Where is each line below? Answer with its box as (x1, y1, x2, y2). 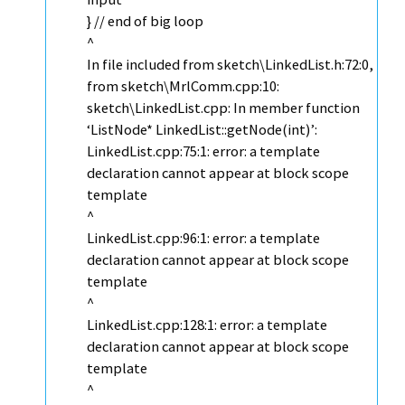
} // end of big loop (87, 12, 203, 31)
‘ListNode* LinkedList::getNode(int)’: (87, 120, 317, 139)
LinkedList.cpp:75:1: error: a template (87, 142, 320, 161)
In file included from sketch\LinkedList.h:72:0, (87, 55, 373, 74)
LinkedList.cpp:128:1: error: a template (87, 316, 327, 334)
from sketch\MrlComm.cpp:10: (87, 77, 279, 96)
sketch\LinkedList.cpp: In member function (87, 99, 360, 118)
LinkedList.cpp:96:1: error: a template (87, 229, 320, 248)
